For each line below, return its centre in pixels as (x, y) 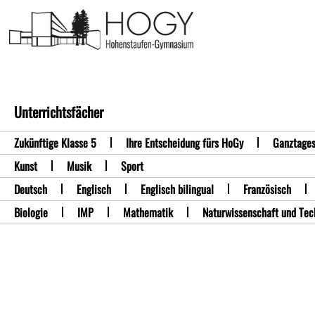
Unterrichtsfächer (59, 111)
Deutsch (31, 189)
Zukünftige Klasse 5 (55, 142)
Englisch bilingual (177, 189)
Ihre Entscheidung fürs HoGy (185, 142)
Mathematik (148, 212)
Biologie (31, 212)
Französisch (267, 189)
